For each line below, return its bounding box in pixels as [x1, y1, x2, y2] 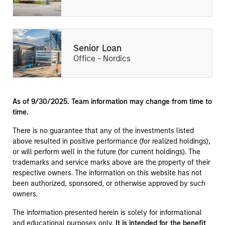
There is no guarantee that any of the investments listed [12, 127, 194, 135]
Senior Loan [73, 43, 122, 54]
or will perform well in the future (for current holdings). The [12, 148, 200, 156]
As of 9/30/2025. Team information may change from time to [12, 97, 212, 106]
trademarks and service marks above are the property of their [12, 158, 210, 167]
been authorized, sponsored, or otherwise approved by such [12, 179, 205, 188]
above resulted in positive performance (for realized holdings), [12, 137, 210, 146]
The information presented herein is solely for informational [12, 208, 202, 217]
